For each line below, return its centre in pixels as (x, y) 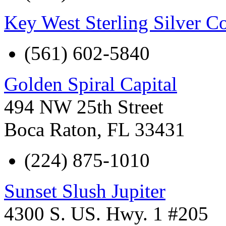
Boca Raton (50, 129)
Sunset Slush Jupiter (85, 191)
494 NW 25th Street (84, 106)
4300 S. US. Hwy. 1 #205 (106, 213)
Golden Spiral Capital (91, 84)
